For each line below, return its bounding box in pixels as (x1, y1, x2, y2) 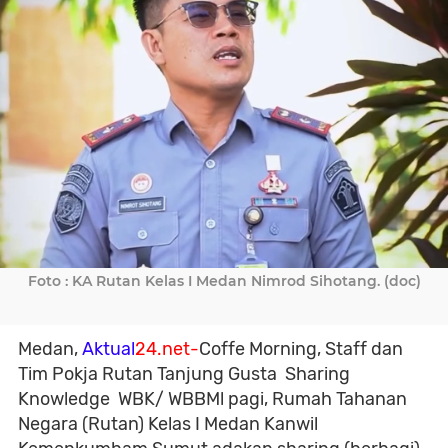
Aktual (82, 338, 135, 360)
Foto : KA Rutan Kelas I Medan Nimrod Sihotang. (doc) (27, 272, 421, 290)
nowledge (29, 388, 110, 410)
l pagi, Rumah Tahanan (220, 388, 407, 410)
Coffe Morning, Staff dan (199, 338, 403, 360)
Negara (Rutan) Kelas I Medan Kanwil (18, 413, 318, 435)
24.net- (135, 338, 199, 360)
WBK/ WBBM (110, 388, 220, 410)
